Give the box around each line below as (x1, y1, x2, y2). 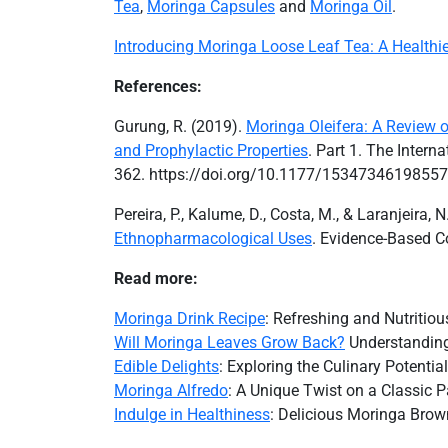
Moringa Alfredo (114, 381, 228, 401)
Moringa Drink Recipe (114, 309, 265, 329)
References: (114, 77, 202, 97)
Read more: (114, 269, 198, 289)
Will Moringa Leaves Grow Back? (114, 333, 345, 353)
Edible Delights (114, 357, 219, 377)
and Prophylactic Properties (114, 141, 308, 161)
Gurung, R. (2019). (114, 117, 246, 137)
